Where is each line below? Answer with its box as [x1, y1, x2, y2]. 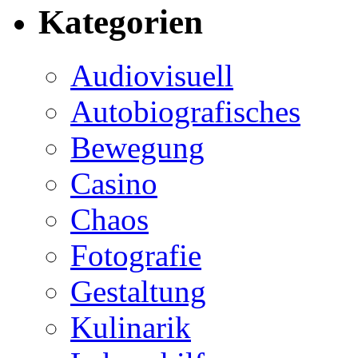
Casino [70, 166, 157, 201]
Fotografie [70, 238, 201, 272]
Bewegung [70, 130, 205, 165]
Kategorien [38, 3, 203, 42]
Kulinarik [70, 310, 191, 344]
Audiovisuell [70, 58, 233, 93]
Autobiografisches [70, 94, 300, 129]
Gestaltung [70, 274, 206, 308]
